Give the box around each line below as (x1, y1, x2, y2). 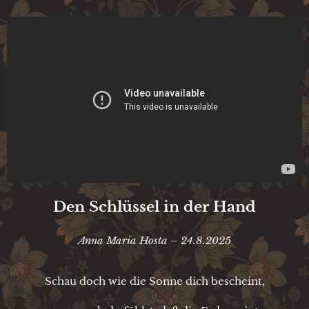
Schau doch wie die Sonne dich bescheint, (44, 274, 265, 288)
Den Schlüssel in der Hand (53, 197, 256, 216)
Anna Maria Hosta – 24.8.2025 (78, 233, 231, 247)
